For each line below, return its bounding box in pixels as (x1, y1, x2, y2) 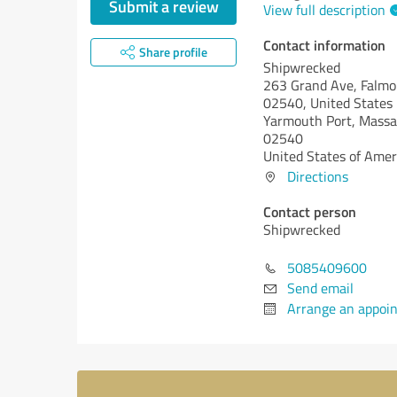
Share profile (138, 43, 207, 60)
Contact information (263, 35, 385, 55)
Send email (287, 278, 354, 298)
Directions (287, 167, 348, 186)
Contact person (263, 201, 356, 222)
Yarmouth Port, (263, 111, 359, 130)
